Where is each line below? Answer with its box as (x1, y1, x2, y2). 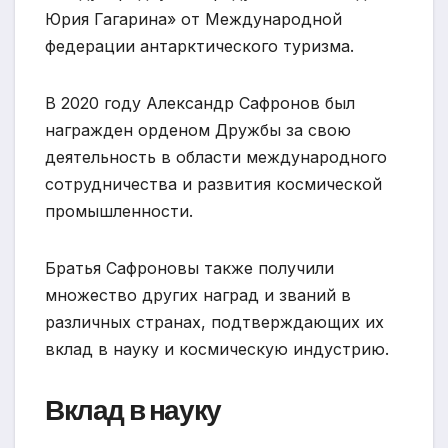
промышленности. (45, 201, 193, 222)
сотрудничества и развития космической (45, 174, 382, 195)
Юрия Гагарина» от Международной (45, 9, 342, 30)
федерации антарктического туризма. (45, 36, 354, 57)
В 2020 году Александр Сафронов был (45, 93, 355, 114)
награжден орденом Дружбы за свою (45, 120, 351, 141)
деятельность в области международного (45, 147, 387, 168)
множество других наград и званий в (45, 285, 351, 306)
